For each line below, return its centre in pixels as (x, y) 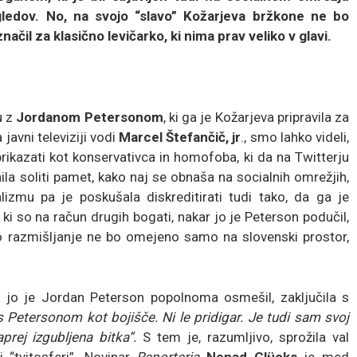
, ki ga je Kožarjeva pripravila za (256, 117)
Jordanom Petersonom (90, 117)
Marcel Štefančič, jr (178, 137)
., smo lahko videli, (295, 137)
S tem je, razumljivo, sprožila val (243, 337)
